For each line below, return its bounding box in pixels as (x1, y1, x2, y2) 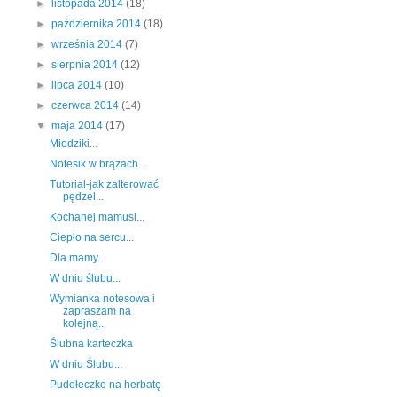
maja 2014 (51, 120, 106, 133)
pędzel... (62, 191, 104, 204)
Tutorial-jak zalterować (49, 178, 159, 191)
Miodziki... (49, 137, 97, 151)
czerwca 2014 (51, 99, 122, 113)
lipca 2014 (51, 79, 105, 92)
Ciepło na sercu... (49, 231, 134, 245)
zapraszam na (62, 305, 131, 318)
